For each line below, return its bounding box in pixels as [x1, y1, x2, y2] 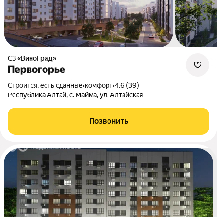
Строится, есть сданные [12, 81, 83, 89]
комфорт [85, 81, 113, 89]
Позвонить [89, 116, 128, 125]
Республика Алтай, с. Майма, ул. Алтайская [8, 91, 143, 99]
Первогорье [8, 63, 65, 75]
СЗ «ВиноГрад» [12, 54, 56, 62]
